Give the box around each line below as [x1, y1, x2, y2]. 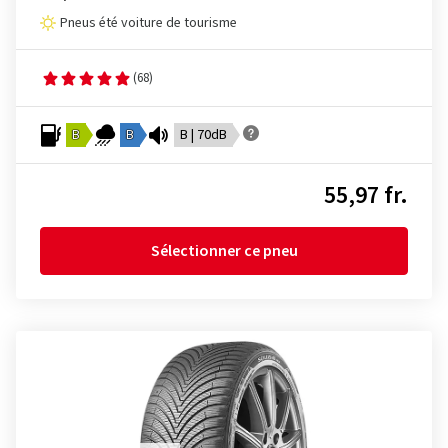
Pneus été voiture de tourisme [60, 13, 237, 33]
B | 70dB [180, 125, 227, 145]
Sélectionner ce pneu [150, 240, 298, 262]
